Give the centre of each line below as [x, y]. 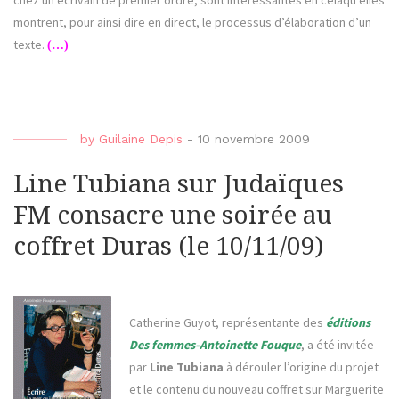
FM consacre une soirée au [173, 216]
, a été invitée [337, 345]
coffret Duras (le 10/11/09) [168, 247]
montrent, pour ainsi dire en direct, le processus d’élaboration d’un [192, 23]
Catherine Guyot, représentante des [227, 323]
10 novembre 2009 [254, 139]
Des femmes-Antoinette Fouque [215, 345]
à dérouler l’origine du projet [301, 367]
